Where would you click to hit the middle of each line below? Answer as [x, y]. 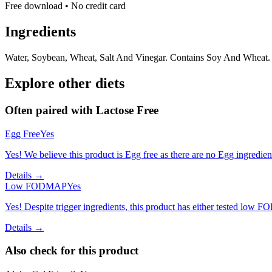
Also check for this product [72, 251]
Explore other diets [65, 83]
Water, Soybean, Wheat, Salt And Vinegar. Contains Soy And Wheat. [138, 58]
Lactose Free [127, 110]
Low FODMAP [36, 186]
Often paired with [50, 110]
